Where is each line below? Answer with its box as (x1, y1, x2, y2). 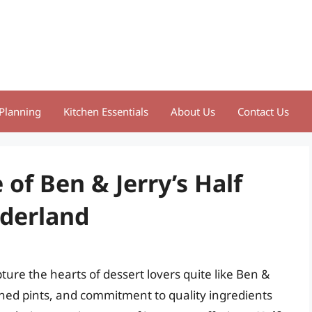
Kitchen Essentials (63, 104, 148, 118)
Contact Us (237, 104, 289, 118)
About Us (171, 104, 215, 118)
